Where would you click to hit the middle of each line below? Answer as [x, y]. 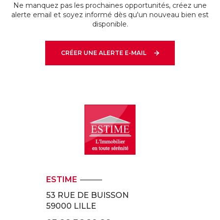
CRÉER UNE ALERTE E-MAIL [104, 53]
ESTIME [61, 180]
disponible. [110, 24]
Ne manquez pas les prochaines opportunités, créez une [110, 5]
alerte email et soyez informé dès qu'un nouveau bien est [110, 15]
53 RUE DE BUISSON [87, 195]
